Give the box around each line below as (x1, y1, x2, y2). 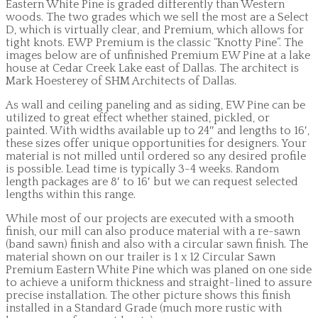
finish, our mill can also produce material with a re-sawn (6, 225, 300, 238)
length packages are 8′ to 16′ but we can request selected (6, 175, 298, 189)
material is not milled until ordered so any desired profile (6, 150, 306, 163)
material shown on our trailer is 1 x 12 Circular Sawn (6, 251, 275, 264)
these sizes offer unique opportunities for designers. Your (6, 137, 307, 150)
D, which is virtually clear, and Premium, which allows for (6, 23, 304, 37)
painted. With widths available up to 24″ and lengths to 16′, (6, 124, 309, 138)
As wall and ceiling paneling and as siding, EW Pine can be (6, 99, 305, 112)
